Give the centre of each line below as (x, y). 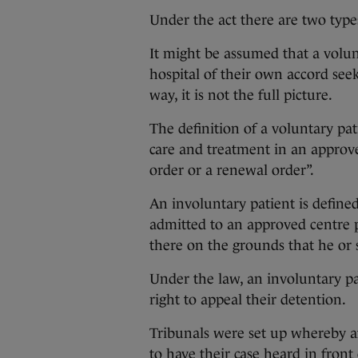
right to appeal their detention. (249, 300)
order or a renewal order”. (232, 170)
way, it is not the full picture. (241, 95)
